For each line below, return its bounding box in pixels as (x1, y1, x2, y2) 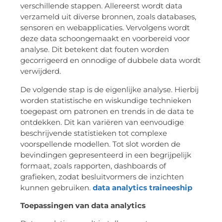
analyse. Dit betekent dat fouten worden (20, 45, 169, 55)
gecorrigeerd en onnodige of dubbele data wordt (20, 55, 201, 65)
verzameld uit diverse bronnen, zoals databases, (20, 12, 196, 22)
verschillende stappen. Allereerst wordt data (20, 1, 182, 11)
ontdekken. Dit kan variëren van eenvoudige (20, 117, 184, 127)
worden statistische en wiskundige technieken (20, 95, 191, 105)
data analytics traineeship (93, 182, 192, 192)
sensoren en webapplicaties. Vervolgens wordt (20, 23, 190, 33)
